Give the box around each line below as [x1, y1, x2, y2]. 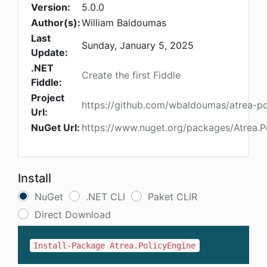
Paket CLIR [148, 191, 197, 203]
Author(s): [31, 17, 80, 29]
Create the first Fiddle [82, 69, 181, 82]
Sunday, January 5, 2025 [82, 39, 194, 52]
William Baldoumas [82, 17, 166, 29]
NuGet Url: [31, 122, 80, 134]
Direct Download [35, 209, 111, 221]
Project [31, 92, 64, 104]
